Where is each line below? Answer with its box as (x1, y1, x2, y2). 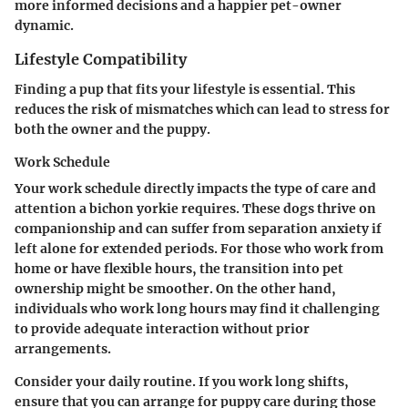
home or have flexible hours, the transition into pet (15, 260, 343, 277)
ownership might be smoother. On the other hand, (15, 280, 336, 297)
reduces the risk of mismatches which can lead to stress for (15, 100, 390, 117)
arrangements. (15, 340, 111, 357)
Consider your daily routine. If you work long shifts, (15, 372, 349, 390)
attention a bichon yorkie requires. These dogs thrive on (15, 199, 376, 217)
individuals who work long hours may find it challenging (15, 300, 380, 317)
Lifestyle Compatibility (15, 50, 187, 69)
